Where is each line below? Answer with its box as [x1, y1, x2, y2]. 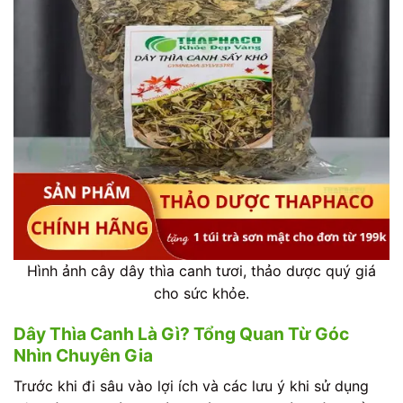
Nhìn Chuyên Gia [13, 345, 153, 367]
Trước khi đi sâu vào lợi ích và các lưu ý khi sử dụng [13, 376, 369, 395]
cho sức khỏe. [154, 283, 249, 302]
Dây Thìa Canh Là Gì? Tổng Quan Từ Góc [13, 323, 349, 345]
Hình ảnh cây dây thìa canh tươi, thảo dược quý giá [27, 261, 376, 280]
